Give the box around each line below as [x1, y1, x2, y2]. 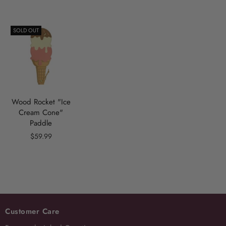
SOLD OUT [13, 26, 39, 34]
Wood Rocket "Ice [11, 96, 71, 107]
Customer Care [5, 205, 60, 217]
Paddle [30, 117, 52, 129]
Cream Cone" [19, 106, 64, 118]
